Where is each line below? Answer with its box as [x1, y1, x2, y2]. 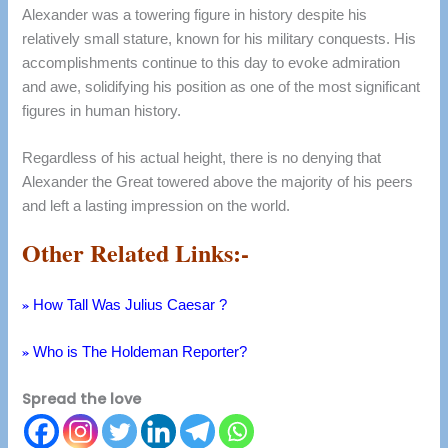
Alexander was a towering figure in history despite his [22, 6, 368, 23]
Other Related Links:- [22, 235, 250, 271]
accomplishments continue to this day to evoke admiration [22, 54, 401, 71]
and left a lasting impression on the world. [22, 198, 291, 215]
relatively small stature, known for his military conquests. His [22, 30, 417, 47]
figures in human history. [22, 102, 182, 119]
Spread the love [22, 389, 142, 410]
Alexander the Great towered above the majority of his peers [22, 174, 414, 191]
